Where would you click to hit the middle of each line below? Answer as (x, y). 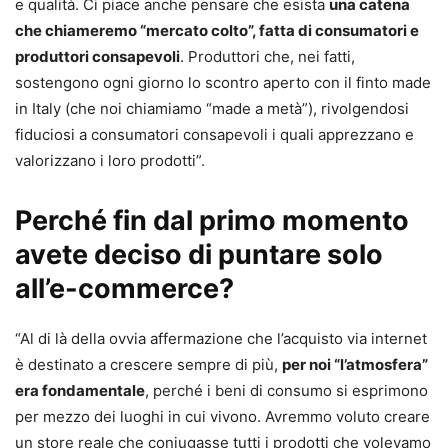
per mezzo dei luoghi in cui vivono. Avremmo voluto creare (222, 416)
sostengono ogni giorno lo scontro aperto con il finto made (223, 82)
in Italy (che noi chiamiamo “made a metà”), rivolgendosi (212, 108)
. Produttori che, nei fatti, (267, 56)
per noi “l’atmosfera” (355, 364)
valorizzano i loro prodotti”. (110, 160)
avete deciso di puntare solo (199, 254)
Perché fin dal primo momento (212, 220)
